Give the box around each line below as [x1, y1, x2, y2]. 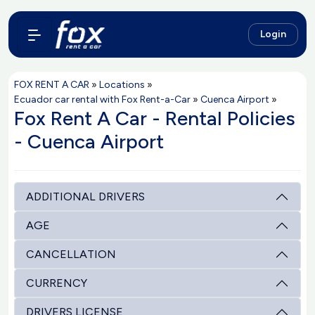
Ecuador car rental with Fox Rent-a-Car [14, 94, 191, 105]
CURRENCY [26, 276, 87, 290]
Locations [99, 79, 145, 91]
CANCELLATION [26, 247, 116, 261]
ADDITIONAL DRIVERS [26, 190, 145, 203]
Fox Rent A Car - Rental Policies [14, 106, 295, 130]
